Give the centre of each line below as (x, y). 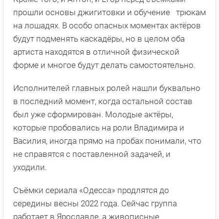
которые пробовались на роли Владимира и (99, 128)
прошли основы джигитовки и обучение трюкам (109, 12)
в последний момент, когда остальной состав (103, 101)
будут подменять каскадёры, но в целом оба (99, 39)
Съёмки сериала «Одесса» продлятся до (91, 190)
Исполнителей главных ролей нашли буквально (107, 88)
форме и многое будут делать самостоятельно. (104, 65)
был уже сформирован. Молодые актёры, (93, 115)
